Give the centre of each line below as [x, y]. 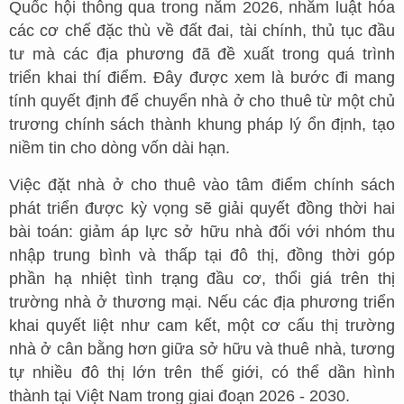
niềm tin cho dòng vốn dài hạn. [119, 147]
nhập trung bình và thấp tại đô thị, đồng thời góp [202, 255]
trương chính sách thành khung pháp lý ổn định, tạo [202, 124]
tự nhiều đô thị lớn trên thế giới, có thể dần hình [202, 372]
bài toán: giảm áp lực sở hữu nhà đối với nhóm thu [202, 231]
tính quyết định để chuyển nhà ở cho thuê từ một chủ [202, 101]
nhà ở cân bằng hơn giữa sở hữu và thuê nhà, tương [202, 349]
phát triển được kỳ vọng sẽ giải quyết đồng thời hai [202, 208]
